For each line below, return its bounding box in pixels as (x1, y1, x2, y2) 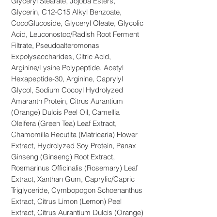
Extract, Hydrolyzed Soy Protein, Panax (11, 140, 136, 150)
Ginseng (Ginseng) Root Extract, (11, 152, 115, 161)
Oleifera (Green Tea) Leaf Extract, (11, 118, 117, 128)
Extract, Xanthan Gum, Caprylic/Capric (11, 174, 135, 184)
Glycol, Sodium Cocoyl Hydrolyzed (11, 85, 123, 94)
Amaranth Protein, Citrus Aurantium (11, 96, 123, 106)
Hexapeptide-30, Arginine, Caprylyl (11, 74, 123, 83)
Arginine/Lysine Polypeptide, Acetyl (11, 62, 124, 72)
